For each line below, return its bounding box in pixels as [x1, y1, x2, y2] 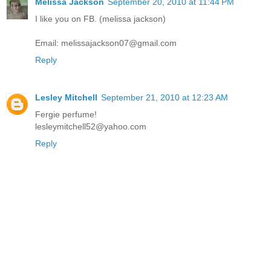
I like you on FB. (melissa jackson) [35, 13, 166, 24]
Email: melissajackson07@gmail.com [35, 38, 177, 48]
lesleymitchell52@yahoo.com [35, 121, 146, 131]
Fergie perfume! [35, 109, 97, 119]
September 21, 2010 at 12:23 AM [101, 92, 228, 102]
